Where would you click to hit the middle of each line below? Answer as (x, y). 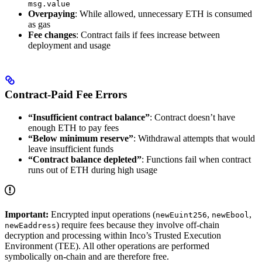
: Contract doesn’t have (192, 117)
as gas (39, 25)
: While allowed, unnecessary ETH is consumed (163, 14)
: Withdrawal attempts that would (194, 138)
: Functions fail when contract (196, 159)
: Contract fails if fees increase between (148, 35)
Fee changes (52, 35)
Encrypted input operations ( (102, 214)
